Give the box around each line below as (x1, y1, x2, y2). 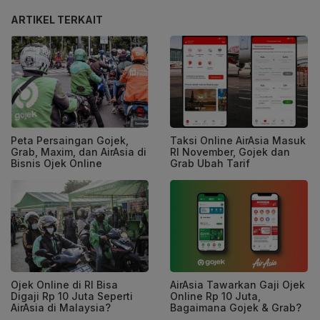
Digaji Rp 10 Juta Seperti (11, 289, 133, 302)
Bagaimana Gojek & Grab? (170, 301, 301, 314)
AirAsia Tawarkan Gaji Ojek (170, 278, 305, 291)
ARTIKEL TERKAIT (11, 14, 103, 26)
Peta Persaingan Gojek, (11, 134, 129, 146)
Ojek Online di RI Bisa (11, 278, 118, 291)
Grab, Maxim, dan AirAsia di (11, 145, 146, 158)
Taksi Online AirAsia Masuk (170, 134, 306, 146)
